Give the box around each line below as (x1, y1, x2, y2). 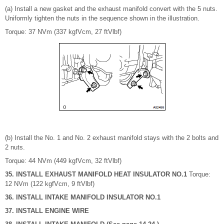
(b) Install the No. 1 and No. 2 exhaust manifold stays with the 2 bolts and (5, 134, 218, 142)
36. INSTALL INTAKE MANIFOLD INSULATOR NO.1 (5, 193, 160, 201)
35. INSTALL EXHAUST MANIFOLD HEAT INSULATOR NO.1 (5, 170, 187, 178)
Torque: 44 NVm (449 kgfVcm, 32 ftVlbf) (5, 157, 121, 165)
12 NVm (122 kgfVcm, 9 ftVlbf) (5, 180, 94, 188)
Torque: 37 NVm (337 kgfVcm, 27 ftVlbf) (5, 28, 121, 36)
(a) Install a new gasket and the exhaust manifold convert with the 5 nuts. (5, 5, 217, 13)
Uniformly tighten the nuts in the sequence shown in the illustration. (5, 14, 199, 22)
